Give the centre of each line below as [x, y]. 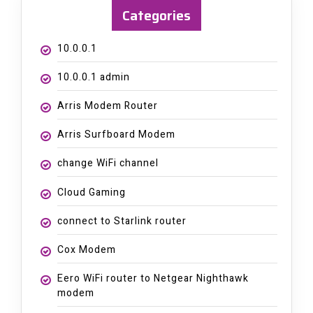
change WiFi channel [108, 163]
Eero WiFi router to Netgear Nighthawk [153, 279]
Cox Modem [86, 249]
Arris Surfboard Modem [116, 135]
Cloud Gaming [91, 192]
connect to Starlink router [122, 221]
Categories [156, 15]
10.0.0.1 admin [93, 77]
